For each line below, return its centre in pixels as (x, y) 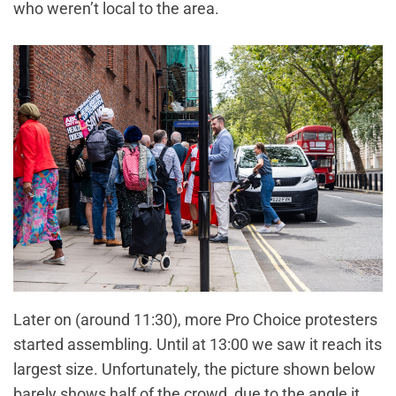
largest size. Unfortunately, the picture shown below (194, 369)
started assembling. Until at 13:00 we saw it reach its (198, 344)
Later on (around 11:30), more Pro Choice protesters (195, 319)
